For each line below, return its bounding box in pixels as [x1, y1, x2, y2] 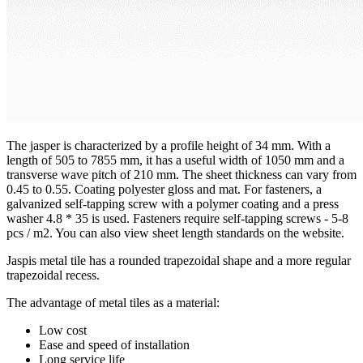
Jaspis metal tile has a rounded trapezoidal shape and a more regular [6, 253, 351, 267]
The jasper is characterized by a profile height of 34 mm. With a [6, 138, 331, 152]
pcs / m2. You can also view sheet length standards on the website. [6, 225, 344, 240]
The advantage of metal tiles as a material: [6, 295, 220, 310]
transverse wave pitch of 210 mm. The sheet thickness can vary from [6, 167, 357, 181]
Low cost [39, 322, 87, 337]
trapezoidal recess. [6, 267, 100, 282]
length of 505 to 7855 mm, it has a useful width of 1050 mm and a [6, 152, 344, 167]
